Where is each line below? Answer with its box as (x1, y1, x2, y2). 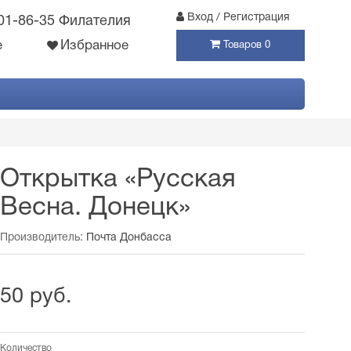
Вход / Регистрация (186, 13, 290, 23)
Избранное (60, 40, 129, 52)
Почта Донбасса (86, 233, 172, 243)
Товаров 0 (223, 41, 271, 50)
